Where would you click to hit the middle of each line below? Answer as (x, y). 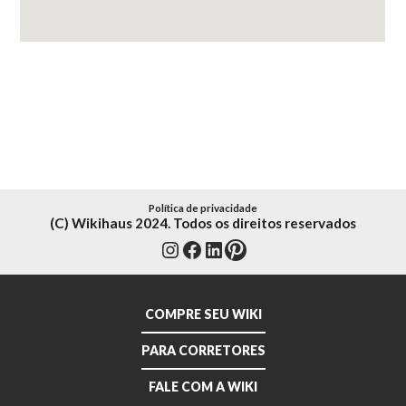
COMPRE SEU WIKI (203, 314)
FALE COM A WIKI (203, 387)
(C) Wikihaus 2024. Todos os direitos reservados (203, 223)
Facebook (231, 258)
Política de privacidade (203, 208)
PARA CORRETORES (203, 350)
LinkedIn (247, 258)
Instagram (212, 258)
